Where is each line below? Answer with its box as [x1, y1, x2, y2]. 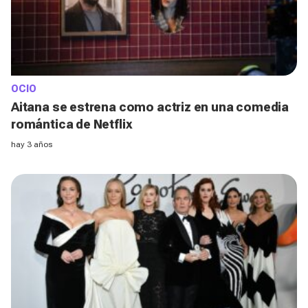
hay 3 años [11, 140, 52, 149]
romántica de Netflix [11, 117, 133, 131]
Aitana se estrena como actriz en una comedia [11, 100, 289, 114]
